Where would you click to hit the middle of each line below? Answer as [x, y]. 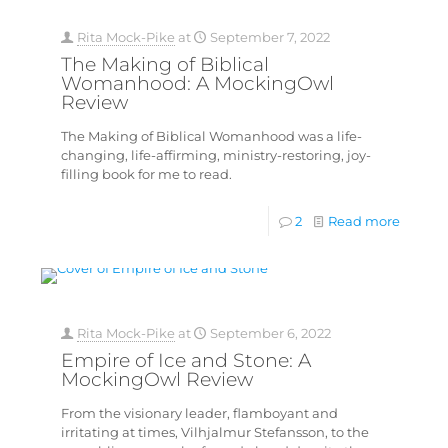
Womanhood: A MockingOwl [197, 84]
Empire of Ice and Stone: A [185, 361]
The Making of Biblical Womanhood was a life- [211, 136]
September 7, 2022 [269, 37]
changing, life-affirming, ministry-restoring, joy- [215, 155]
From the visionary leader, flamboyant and [199, 413]
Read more [363, 221]
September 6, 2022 [270, 333]
